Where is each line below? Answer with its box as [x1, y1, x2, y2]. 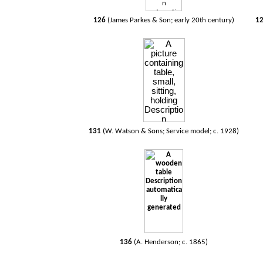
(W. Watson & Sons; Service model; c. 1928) [103, 127, 240, 135]
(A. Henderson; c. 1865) [134, 238, 208, 246]
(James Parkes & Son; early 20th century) [107, 16, 235, 24]
